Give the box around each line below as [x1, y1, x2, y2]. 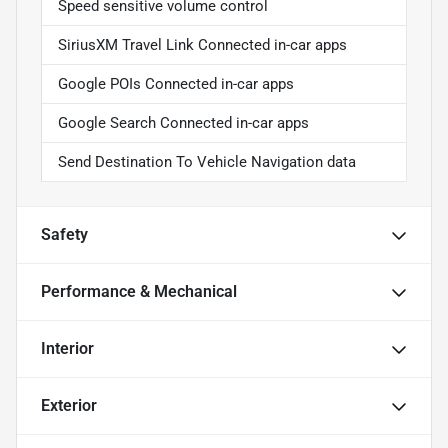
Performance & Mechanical [41, 282, 237, 302]
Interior [41, 339, 94, 359]
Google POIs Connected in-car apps [58, 75, 294, 94]
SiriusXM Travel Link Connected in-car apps [58, 36, 347, 55]
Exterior [41, 396, 97, 416]
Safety [41, 225, 88, 245]
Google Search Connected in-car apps [58, 114, 309, 133]
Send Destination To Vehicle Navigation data [58, 153, 356, 172]
